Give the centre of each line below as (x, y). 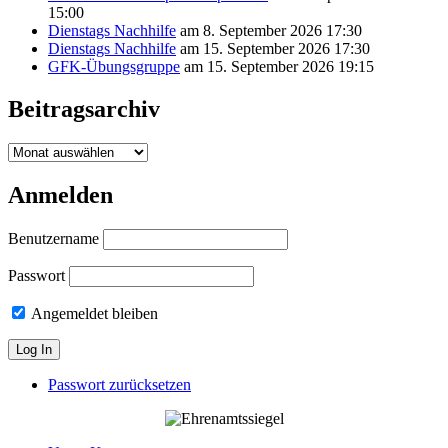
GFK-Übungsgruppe (114, 67)
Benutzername (53, 239)
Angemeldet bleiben (93, 314)
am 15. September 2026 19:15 (277, 67)
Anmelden (60, 195)
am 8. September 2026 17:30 (269, 31)
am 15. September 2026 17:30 (273, 49)
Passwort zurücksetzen (119, 385)
